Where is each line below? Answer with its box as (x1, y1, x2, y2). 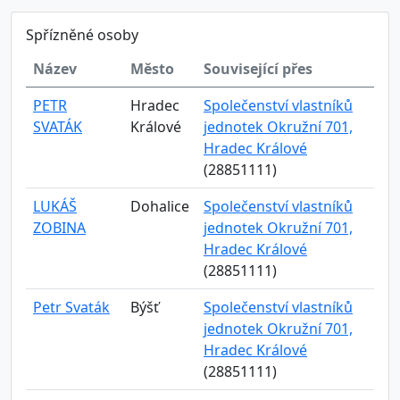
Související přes (204, 59, 312, 79)
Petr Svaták (33, 297, 110, 317)
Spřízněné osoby (26, 25, 138, 45)
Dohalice (130, 196, 189, 216)
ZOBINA (33, 218, 86, 237)
